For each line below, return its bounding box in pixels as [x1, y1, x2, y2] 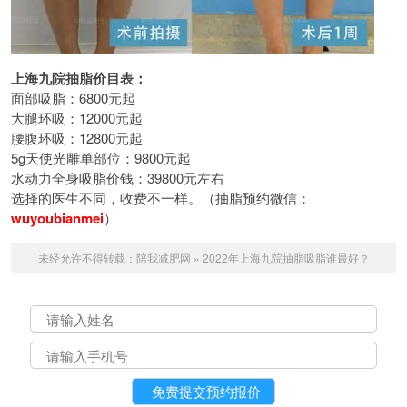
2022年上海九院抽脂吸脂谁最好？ [202, 250, 370, 265]
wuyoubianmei [11, 208, 104, 228]
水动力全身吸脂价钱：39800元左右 [11, 168, 224, 187]
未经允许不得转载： [37, 250, 136, 265]
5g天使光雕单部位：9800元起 [11, 148, 191, 167]
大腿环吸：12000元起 [11, 108, 143, 127]
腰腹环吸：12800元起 [11, 128, 143, 147]
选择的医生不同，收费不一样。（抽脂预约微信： [11, 188, 311, 207]
